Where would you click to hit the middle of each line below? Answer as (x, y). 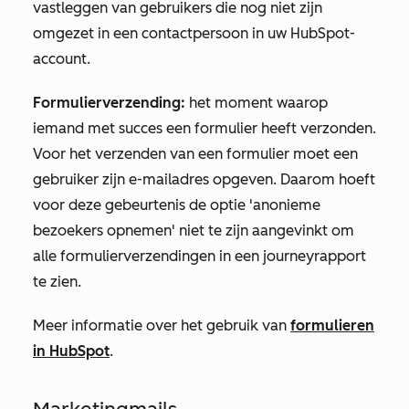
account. (62, 59)
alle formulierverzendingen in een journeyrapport (199, 256)
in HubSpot (71, 351)
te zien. (57, 282)
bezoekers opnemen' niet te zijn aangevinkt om (194, 231)
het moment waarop (257, 103)
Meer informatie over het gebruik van (162, 325)
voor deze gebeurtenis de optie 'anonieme (177, 205)
